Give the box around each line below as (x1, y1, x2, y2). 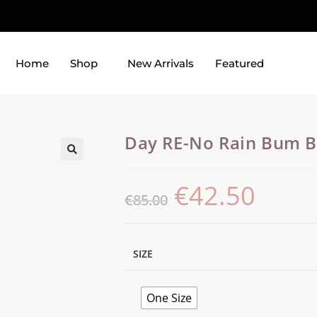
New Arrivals (127, 57, 194, 71)
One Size (146, 290, 192, 306)
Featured (215, 57, 264, 71)
